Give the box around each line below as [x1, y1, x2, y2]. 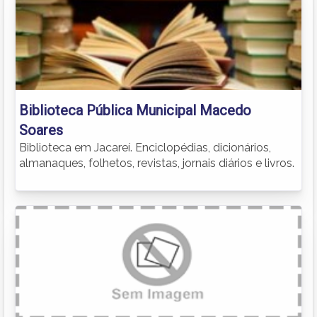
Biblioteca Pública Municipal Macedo [19, 101, 251, 119]
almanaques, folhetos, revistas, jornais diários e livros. [19, 156, 294, 170]
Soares [19, 121, 63, 139]
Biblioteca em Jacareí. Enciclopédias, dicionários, [19, 140, 271, 154]
